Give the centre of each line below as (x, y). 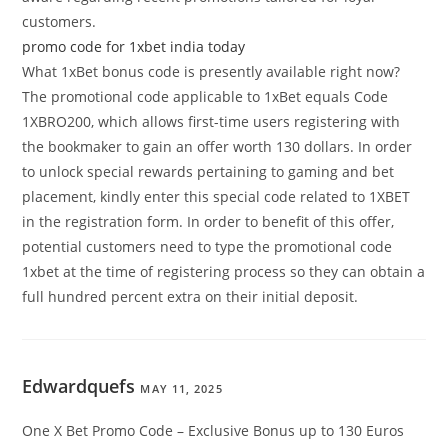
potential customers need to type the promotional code (207, 247)
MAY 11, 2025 (181, 389)
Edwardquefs (79, 386)
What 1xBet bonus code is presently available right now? (211, 72)
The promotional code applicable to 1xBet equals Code (205, 97)
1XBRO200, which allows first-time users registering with (211, 122)
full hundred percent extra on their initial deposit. (190, 297)
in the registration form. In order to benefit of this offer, (208, 222)
